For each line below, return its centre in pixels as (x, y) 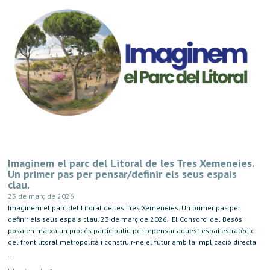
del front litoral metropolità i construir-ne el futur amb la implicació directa (132, 242)
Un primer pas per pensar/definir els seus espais (123, 174)
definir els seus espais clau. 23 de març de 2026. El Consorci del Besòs (125, 219)
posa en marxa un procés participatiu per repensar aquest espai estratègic (131, 230)
